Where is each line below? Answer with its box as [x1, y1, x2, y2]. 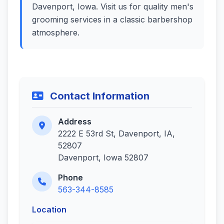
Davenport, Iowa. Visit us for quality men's [32, 1, 193, 11]
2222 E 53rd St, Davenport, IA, [58, 128, 175, 138]
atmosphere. [32, 27, 79, 37]
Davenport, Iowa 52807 [58, 152, 148, 162]
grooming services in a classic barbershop [32, 14, 192, 24]
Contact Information [47, 90, 149, 102]
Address [58, 116, 91, 126]
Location [32, 204, 66, 214]
